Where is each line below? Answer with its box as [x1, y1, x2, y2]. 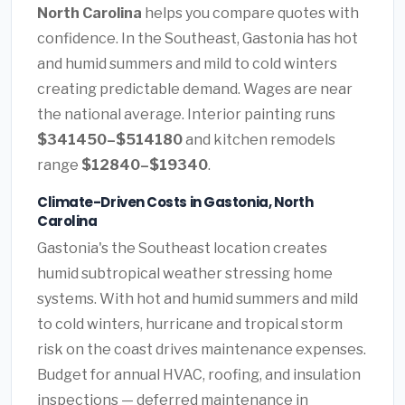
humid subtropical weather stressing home [37, 265, 333, 283]
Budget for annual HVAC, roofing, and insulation [37, 366, 361, 384]
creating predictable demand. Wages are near [37, 80, 353, 98]
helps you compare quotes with [142, 4, 359, 22]
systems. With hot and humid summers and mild [37, 290, 358, 308]
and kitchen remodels [183, 130, 335, 148]
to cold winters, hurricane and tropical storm [37, 316, 343, 334]
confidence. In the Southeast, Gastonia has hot [37, 29, 358, 47]
